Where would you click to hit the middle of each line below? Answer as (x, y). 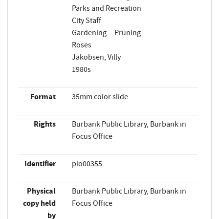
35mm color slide (100, 97)
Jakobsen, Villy (96, 57)
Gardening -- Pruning (106, 33)
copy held (39, 203)
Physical (41, 191)
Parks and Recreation (106, 8)
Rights (44, 124)
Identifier (40, 164)
